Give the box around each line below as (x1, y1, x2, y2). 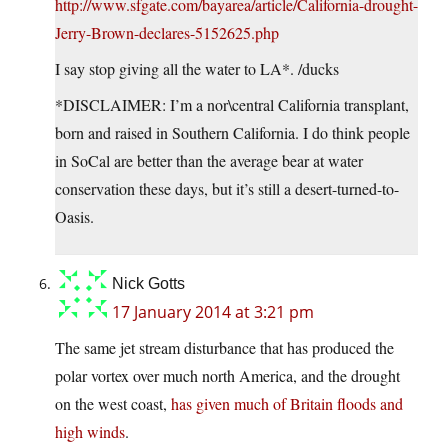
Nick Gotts (112, 275, 185, 293)
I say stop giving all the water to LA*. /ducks (55, 58, 339, 80)
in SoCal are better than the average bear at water (55, 150, 363, 172)
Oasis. (55, 206, 94, 228)
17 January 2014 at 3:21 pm (112, 301, 314, 324)
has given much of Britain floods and (171, 393, 403, 415)
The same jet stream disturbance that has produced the (55, 337, 394, 359)
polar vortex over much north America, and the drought (55, 365, 400, 387)
